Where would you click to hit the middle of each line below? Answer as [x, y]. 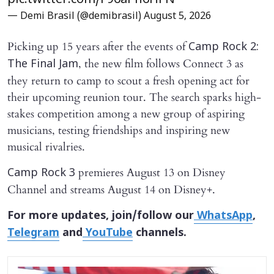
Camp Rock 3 [41, 174]
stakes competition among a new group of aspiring [126, 114]
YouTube [108, 234]
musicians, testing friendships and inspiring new [119, 131]
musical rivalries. [46, 147]
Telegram [33, 234]
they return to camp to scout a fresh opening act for [128, 81]
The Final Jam [43, 65]
